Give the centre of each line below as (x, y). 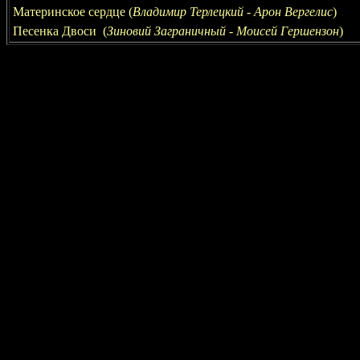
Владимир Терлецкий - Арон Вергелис (233, 12)
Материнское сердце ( (73, 12)
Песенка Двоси (56, 31)
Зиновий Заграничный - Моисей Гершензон (223, 31)
